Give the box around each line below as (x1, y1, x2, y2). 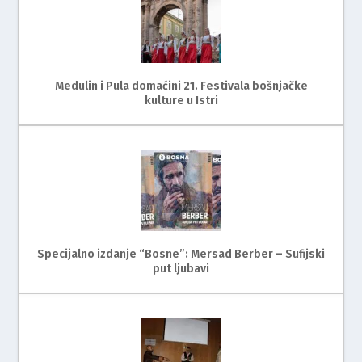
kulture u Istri (144, 93, 218, 107)
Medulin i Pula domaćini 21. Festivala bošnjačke (54, 78, 308, 93)
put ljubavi (153, 261, 209, 276)
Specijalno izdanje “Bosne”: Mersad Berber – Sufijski (37, 246, 325, 261)
